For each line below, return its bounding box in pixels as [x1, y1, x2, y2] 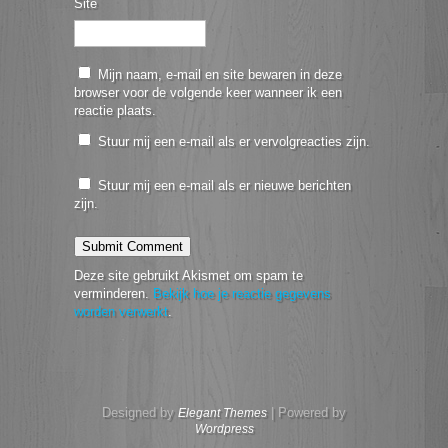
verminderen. [74, 286, 153, 302]
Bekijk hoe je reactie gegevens [153, 286, 331, 302]
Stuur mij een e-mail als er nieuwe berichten [98, 178, 351, 194]
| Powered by [267, 405, 346, 421]
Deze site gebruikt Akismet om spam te [74, 268, 303, 284]
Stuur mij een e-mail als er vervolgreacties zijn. [98, 134, 370, 150]
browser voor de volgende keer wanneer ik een [74, 85, 342, 101]
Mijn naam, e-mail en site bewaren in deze [98, 67, 342, 83]
